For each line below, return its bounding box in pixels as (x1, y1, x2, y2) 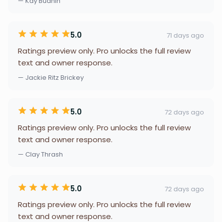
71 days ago (166, 30, 204, 40)
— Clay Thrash (18, 150, 63, 159)
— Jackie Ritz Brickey (18, 73, 84, 82)
